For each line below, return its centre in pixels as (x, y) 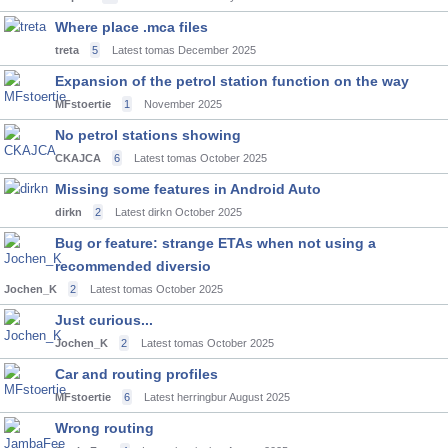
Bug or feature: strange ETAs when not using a (215, 243)
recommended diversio (133, 266)
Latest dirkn (143, 212)
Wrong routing (104, 428)
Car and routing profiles (136, 374)
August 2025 (259, 397)
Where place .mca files (131, 27)
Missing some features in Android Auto (188, 189)
